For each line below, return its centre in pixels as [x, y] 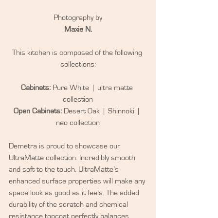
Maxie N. [78, 29]
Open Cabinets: [37, 111]
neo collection [78, 123]
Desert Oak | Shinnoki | [102, 111]
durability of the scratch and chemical [69, 204]
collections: [78, 64]
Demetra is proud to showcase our [65, 146]
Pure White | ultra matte [93, 88]
